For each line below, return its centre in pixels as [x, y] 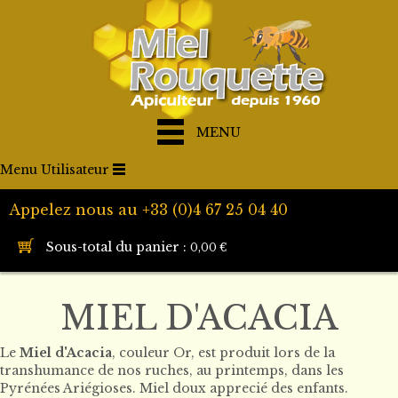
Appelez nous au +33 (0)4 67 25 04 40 [148, 210]
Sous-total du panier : [116, 247]
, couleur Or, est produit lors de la [223, 353]
